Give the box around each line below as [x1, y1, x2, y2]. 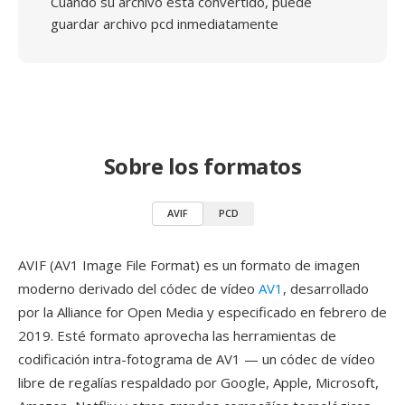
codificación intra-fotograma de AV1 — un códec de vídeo [18, 350, 375, 368]
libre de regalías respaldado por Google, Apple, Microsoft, [18, 373, 379, 391]
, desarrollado [283, 279, 369, 297]
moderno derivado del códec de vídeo [18, 279, 259, 297]
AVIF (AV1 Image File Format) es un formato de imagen [18, 256, 360, 274]
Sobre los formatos [103, 151, 302, 181]
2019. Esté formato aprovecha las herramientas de [18, 326, 336, 344]
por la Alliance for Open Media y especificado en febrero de [18, 303, 387, 321]
